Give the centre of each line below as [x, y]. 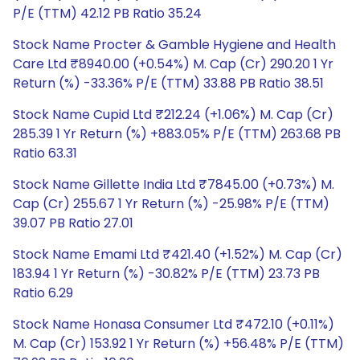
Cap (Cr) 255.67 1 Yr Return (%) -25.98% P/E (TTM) [171, 204]
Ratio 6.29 [43, 293]
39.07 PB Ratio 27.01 [73, 223]
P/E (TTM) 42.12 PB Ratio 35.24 [107, 13]
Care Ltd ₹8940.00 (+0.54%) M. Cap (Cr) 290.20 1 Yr [173, 64]
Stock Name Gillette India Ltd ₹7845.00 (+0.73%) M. [174, 184]
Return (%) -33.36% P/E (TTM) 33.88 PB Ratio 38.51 [168, 83]
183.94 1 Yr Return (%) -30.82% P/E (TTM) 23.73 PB [166, 274]
